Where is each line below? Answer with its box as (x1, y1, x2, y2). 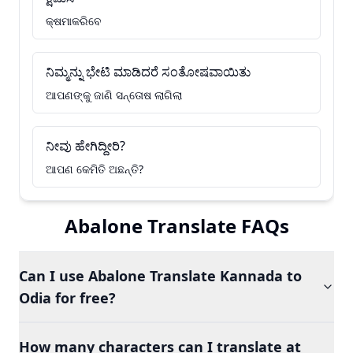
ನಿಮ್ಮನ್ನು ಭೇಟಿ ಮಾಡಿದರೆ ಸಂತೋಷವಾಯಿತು (46, 63, 251, 80)
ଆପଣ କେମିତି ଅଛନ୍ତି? (46, 162, 143, 176)
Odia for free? (19, 288, 116, 307)
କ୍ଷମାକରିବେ (46, 13, 102, 28)
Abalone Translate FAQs (64, 213, 289, 239)
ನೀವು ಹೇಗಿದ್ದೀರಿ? (46, 137, 125, 154)
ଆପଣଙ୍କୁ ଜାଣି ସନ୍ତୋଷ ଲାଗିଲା (46, 87, 182, 102)
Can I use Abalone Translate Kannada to (19, 266, 302, 285)
